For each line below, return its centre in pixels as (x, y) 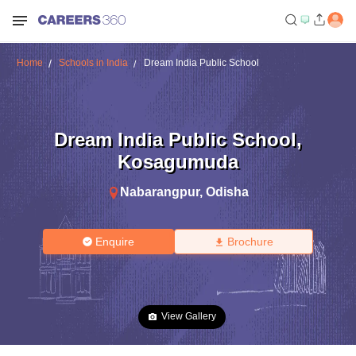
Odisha (227, 192)
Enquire (115, 242)
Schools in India (93, 63)
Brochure (250, 242)
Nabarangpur (160, 192)
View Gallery (189, 316)
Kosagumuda (178, 161)
